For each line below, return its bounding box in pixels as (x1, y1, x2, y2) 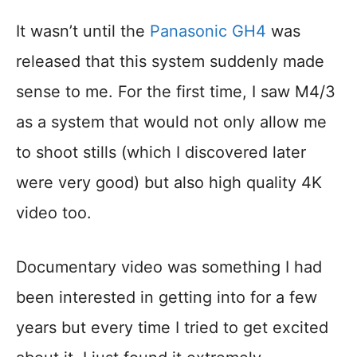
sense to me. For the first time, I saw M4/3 (16, 82, 335, 102)
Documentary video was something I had (16, 257, 322, 277)
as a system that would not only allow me (16, 112, 327, 132)
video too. (16, 203, 92, 223)
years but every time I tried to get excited (16, 318, 328, 338)
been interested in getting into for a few (16, 288, 317, 308)
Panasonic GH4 (150, 22, 266, 41)
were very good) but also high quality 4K (16, 173, 322, 193)
